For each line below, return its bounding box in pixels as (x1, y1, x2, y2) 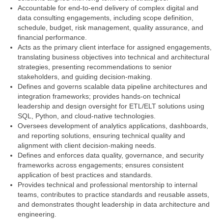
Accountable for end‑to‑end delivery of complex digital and (18, 4, 198, 12)
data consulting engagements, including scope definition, (18, 14, 193, 22)
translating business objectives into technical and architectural (18, 53, 209, 61)
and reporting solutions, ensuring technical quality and (18, 132, 185, 139)
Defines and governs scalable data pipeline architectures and (18, 82, 207, 90)
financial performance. (18, 33, 89, 41)
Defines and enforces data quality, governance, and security (18, 151, 204, 159)
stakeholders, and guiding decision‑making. (18, 73, 154, 81)
